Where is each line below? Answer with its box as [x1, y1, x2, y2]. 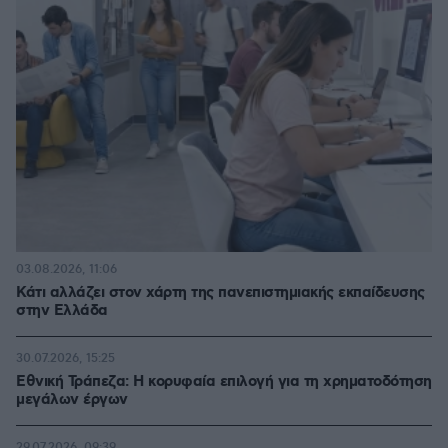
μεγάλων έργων [16, 390, 128, 410]
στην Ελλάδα [16, 301, 108, 321]
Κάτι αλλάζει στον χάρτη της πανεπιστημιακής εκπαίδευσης [16, 283, 425, 303]
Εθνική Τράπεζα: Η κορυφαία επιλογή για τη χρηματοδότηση [16, 372, 432, 392]
